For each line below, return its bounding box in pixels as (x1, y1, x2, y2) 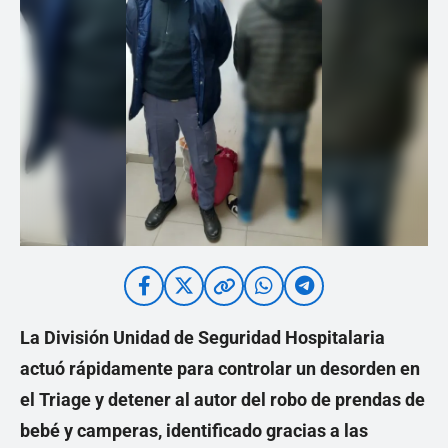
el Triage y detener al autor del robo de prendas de (20, 389, 425, 410)
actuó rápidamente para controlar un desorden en (20, 358, 420, 379)
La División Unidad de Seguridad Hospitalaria (20, 327, 385, 348)
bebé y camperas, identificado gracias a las (20, 420, 368, 441)
